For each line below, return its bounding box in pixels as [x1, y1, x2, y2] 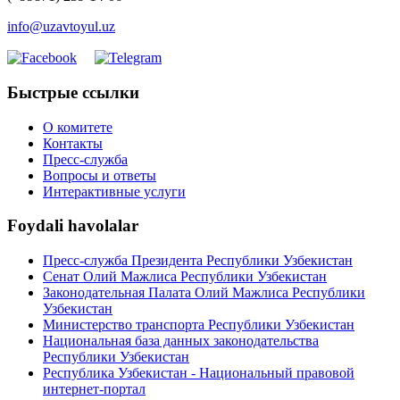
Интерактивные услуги [43, 183, 186, 199]
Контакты [43, 135, 103, 151]
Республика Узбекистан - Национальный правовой [43, 365, 354, 381]
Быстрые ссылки [7, 82, 139, 102]
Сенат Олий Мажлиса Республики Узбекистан [43, 269, 327, 285]
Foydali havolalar [7, 216, 138, 236]
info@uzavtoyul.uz [7, 18, 115, 34]
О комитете [43, 119, 112, 135]
